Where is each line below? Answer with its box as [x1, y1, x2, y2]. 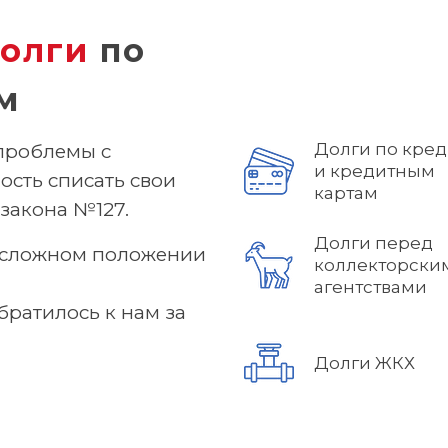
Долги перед [314, 233, 433, 253]
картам [314, 183, 378, 203]
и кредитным [314, 161, 435, 181]
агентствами [314, 277, 427, 297]
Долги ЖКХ [314, 353, 415, 373]
